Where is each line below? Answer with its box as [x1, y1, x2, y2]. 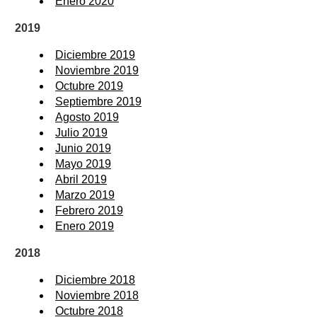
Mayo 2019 [55, 157, 111, 170]
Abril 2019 [55, 173, 107, 185]
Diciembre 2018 [55, 273, 135, 286]
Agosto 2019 [55, 110, 119, 123]
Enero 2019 [55, 219, 114, 232]
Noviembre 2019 [55, 64, 139, 76]
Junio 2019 [55, 142, 111, 154]
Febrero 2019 [55, 204, 123, 217]
